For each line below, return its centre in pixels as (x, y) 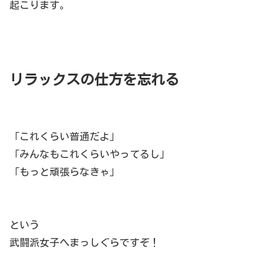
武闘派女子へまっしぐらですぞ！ (85, 243)
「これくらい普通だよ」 (65, 137)
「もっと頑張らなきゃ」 (65, 172)
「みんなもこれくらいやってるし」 (90, 154)
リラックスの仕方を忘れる (94, 80)
